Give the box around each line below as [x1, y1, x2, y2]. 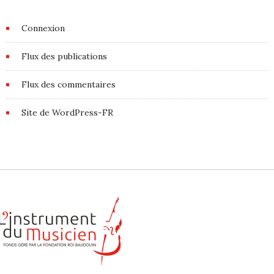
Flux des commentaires [21, 78, 116, 90]
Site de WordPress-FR [21, 106, 113, 118]
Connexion [21, 22, 65, 34]
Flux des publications [21, 50, 107, 62]
